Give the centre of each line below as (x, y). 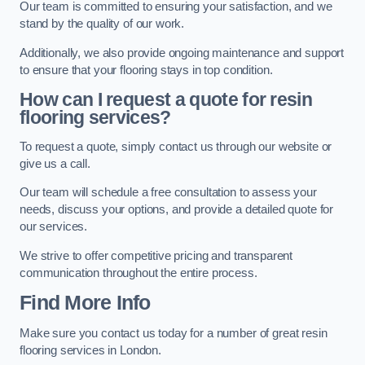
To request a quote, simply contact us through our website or (176, 146)
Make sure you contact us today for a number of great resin (174, 333)
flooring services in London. (90, 350)
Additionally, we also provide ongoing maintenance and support (182, 53)
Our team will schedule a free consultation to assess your (168, 193)
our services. (54, 227)
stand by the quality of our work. (102, 24)
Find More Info (85, 303)
